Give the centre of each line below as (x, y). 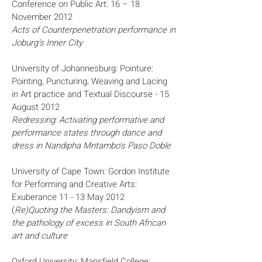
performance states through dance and (87, 133)
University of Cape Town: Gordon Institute (91, 171)
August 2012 (37, 107)
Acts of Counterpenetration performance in (94, 30)
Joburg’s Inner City (47, 43)
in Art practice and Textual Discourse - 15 (90, 94)
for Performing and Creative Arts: (74, 184)
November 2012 (42, 17)
